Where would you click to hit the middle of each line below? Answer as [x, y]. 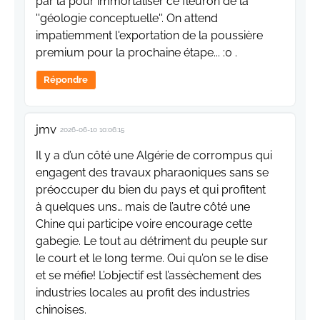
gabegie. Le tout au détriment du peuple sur [152, 241]
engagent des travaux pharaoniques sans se [152, 172]
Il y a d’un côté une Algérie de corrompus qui [154, 155]
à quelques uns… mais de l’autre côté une [143, 206]
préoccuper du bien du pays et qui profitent [151, 189]
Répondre [66, 79]
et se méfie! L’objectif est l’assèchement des [149, 275]
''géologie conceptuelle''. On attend [127, 18]
